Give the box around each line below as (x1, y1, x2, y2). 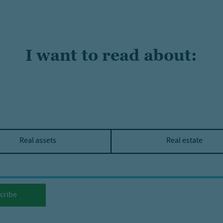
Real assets (19, 135, 56, 147)
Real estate (166, 135, 203, 147)
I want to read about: (25, 46, 198, 64)
